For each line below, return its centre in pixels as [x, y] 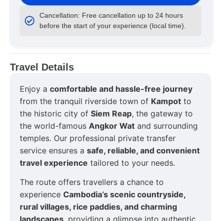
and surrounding [166, 126]
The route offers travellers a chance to [92, 182]
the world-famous [54, 126]
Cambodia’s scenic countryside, [124, 195]
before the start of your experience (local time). [113, 25]
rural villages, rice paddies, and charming [98, 207]
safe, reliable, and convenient [143, 150]
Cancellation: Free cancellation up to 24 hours [111, 15]
